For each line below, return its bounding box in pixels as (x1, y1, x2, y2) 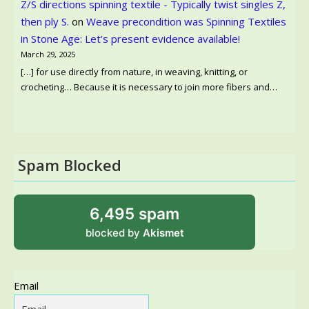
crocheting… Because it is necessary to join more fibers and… (21, 80, 277, 93)
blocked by (85, 226, 143, 239)
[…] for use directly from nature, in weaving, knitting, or (21, 65, 248, 78)
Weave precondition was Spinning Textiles (86, 14, 286, 28)
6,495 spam (90, 203, 179, 223)
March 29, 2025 (21, 48, 75, 59)
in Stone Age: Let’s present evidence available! (21, 31, 240, 46)
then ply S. (21, 14, 69, 28)
